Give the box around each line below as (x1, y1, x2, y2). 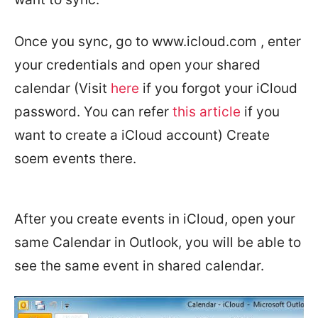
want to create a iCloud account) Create (14, 127, 270, 144)
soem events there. (14, 150, 136, 168)
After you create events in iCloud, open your (14, 211, 295, 228)
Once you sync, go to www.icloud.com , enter (14, 33, 301, 50)
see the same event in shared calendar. (14, 258, 264, 275)
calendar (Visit (14, 80, 111, 97)
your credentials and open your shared (14, 57, 261, 74)
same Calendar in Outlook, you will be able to (14, 234, 301, 251)
